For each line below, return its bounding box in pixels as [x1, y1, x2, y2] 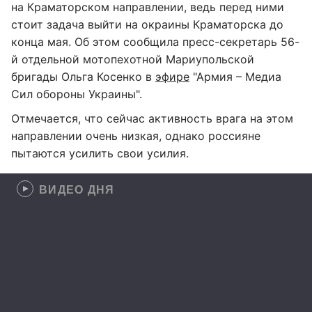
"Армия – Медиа [189, 70, 281, 84]
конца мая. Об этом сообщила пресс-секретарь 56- [11, 35, 299, 49]
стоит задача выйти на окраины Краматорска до [11, 17, 283, 31]
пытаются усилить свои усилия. [11, 146, 189, 160]
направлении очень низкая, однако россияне [11, 129, 260, 143]
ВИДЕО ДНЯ [39, 181, 115, 197]
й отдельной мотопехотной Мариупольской [11, 52, 254, 66]
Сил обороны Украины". [11, 87, 142, 101]
